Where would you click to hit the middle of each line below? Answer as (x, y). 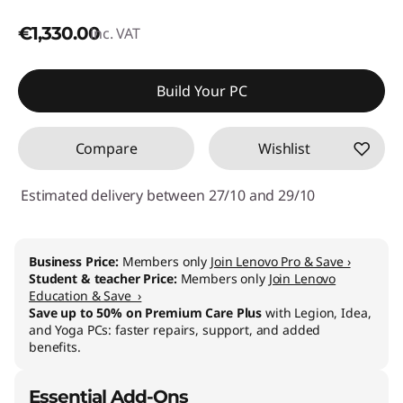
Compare (106, 148)
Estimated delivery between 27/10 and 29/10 (168, 195)
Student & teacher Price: (105, 278)
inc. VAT (115, 33)
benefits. (55, 346)
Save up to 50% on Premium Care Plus (146, 312)
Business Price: (76, 261)
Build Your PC (201, 90)
